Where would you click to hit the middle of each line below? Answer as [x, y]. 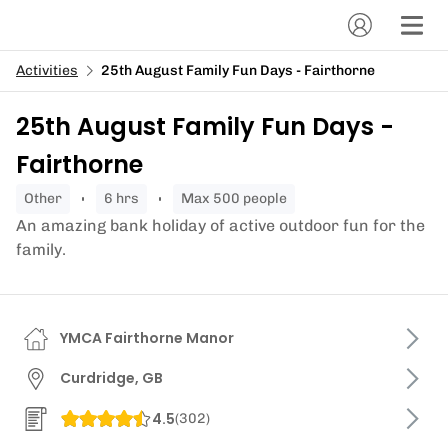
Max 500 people [240, 198]
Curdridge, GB [111, 378]
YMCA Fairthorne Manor [147, 338]
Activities [47, 70]
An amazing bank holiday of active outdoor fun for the [220, 225]
